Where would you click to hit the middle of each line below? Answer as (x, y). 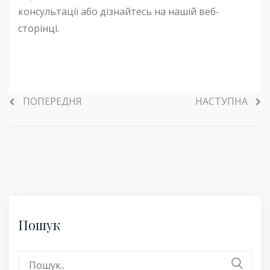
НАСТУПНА (221, 101)
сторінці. (39, 28)
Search (33, 258)
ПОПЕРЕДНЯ (52, 101)
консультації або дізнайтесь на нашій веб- (119, 11)
